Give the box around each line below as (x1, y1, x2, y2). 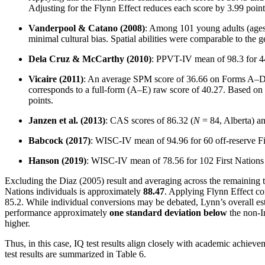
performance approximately (5, 207, 109, 218)
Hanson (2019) (28, 155, 86, 166)
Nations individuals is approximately (5, 186, 143, 196)
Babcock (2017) (28, 135, 91, 146)
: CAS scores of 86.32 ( (105, 115, 193, 125)
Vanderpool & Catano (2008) (28, 22, 145, 33)
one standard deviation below (109, 207, 227, 218)
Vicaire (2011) (28, 73, 83, 84)
